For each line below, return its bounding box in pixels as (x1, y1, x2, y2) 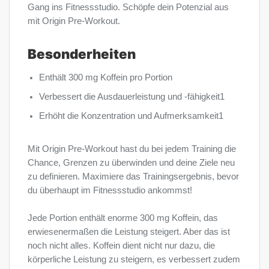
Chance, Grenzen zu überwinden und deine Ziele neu (28, 157, 235, 168)
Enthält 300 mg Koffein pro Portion (39, 72, 173, 82)
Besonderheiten (28, 45, 136, 62)
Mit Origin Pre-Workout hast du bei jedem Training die (28, 144, 236, 154)
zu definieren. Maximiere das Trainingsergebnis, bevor (28, 171, 239, 181)
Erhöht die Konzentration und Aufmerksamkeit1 (39, 110, 224, 121)
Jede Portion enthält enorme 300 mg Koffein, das (28, 213, 218, 223)
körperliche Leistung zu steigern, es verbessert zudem (28, 254, 240, 264)
